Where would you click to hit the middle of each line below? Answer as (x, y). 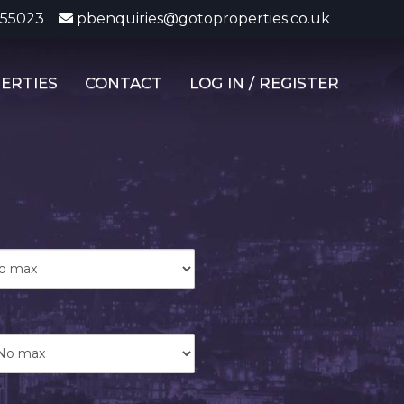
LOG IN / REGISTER (264, 83)
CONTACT (124, 83)
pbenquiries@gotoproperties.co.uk (203, 18)
